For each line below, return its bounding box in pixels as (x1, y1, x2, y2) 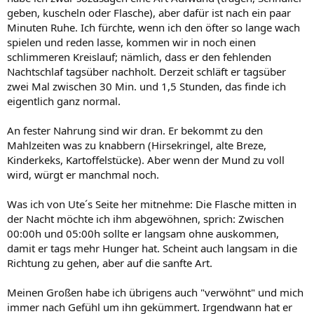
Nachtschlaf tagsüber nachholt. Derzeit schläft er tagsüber (7, 64, 286, 78)
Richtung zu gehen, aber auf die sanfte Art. (7, 255, 212, 270)
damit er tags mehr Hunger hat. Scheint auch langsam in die (7, 240, 297, 255)
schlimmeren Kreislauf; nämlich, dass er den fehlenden (7, 49, 271, 64)
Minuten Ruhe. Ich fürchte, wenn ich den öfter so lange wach (7, 20, 300, 34)
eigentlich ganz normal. (7, 93, 121, 108)
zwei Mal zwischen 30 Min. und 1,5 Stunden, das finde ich (7, 78, 286, 93)
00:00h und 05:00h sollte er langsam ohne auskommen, (7, 226, 279, 240)
